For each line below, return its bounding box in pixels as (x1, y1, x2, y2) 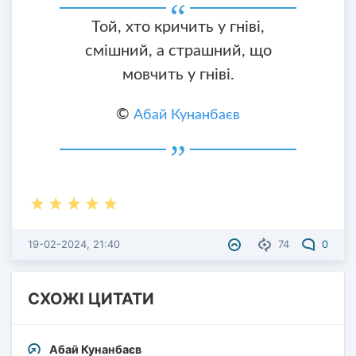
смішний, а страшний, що (84, 43, 272, 60)
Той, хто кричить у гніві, (91, 19, 265, 36)
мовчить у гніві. (122, 67, 234, 83)
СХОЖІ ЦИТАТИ (28, 289, 154, 308)
